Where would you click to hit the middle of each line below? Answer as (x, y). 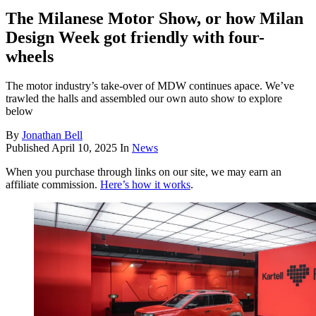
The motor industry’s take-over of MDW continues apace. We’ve (150, 86)
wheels (30, 56)
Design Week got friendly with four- (135, 37)
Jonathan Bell (52, 135)
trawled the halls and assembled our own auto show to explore (144, 99)
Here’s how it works (145, 185)
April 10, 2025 (84, 148)
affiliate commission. (53, 185)
